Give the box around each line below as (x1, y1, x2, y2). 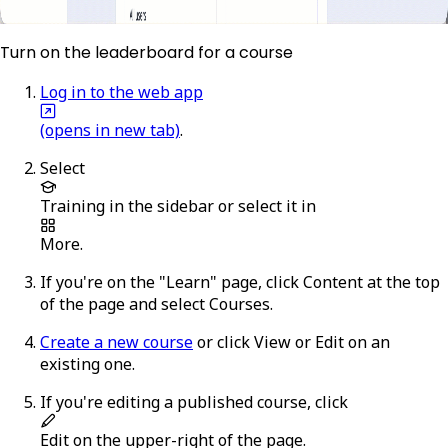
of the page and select (40, 292, 209, 315)
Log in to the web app (40, 80, 203, 103)
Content (303, 270, 363, 293)
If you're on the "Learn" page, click (40, 270, 303, 293)
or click (197, 330, 254, 353)
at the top (363, 270, 440, 293)
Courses (209, 292, 270, 315)
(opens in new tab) (40, 118, 180, 141)
